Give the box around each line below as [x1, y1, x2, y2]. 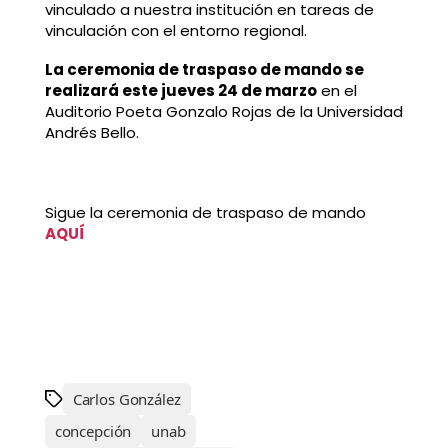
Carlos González [72, 389, 181, 410]
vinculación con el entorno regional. [44, 19, 307, 41]
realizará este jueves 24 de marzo [44, 80, 317, 102]
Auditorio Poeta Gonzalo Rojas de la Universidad [44, 101, 403, 123]
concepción [54, 421, 132, 442]
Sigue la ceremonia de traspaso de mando [44, 201, 366, 223]
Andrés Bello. [44, 122, 139, 144]
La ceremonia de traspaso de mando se [44, 59, 364, 81]
